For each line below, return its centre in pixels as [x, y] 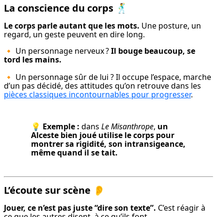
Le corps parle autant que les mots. [72, 26]
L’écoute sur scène [47, 190]
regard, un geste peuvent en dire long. [74, 35]
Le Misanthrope [127, 127]
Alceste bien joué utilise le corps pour [103, 135]
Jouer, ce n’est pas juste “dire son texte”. [80, 208]
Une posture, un [170, 26]
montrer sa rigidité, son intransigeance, [108, 144]
